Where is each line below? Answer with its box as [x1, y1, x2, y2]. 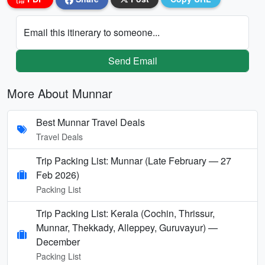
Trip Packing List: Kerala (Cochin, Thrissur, [36, 206, 215, 220]
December [36, 234, 80, 248]
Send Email [108, 53, 157, 67]
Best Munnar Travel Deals [36, 115, 145, 129]
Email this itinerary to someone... [24, 25, 160, 39]
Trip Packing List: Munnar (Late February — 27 [36, 153, 231, 167]
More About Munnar [7, 84, 112, 102]
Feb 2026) [36, 167, 79, 182]
